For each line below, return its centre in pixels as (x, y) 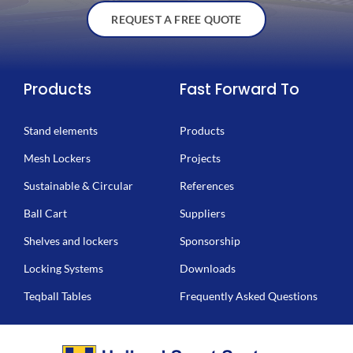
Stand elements (61, 130)
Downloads (208, 268)
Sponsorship (210, 240)
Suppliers (203, 213)
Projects (201, 158)
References (207, 185)
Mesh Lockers (57, 158)
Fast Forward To (240, 89)
